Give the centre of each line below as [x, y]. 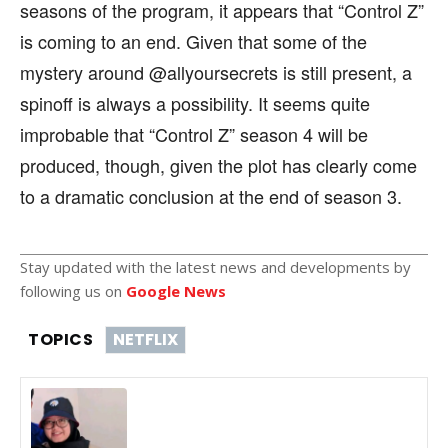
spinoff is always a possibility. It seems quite [195, 102]
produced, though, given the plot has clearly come [218, 164]
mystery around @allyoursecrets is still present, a [216, 71]
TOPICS [60, 339]
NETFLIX [145, 339]
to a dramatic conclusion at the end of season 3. [211, 195]
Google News [176, 290]
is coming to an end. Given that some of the [193, 40]
